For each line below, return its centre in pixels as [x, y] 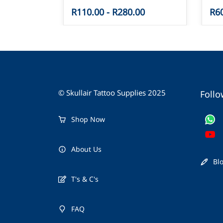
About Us [86, 149]
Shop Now [88, 119]
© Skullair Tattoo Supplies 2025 [112, 93]
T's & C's [85, 179]
